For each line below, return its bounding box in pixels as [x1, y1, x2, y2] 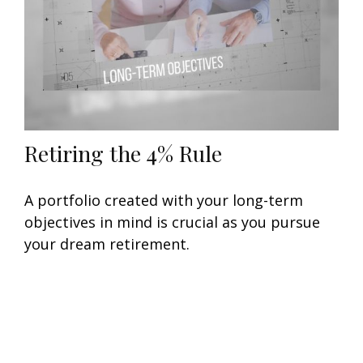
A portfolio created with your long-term [24, 190, 303, 211]
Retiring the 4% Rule [24, 139, 222, 169]
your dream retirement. [24, 234, 190, 254]
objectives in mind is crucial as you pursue [24, 212, 320, 233]
